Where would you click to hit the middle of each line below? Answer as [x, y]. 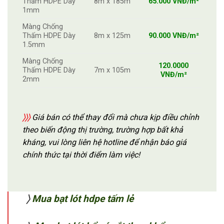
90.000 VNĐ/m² [173, 35]
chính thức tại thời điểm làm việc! [81, 154]
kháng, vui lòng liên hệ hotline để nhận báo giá [104, 142]
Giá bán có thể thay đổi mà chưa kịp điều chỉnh [114, 117]
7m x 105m [112, 70]
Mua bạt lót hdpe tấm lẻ [83, 198]
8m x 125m [112, 35]
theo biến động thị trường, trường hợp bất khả [103, 129]
